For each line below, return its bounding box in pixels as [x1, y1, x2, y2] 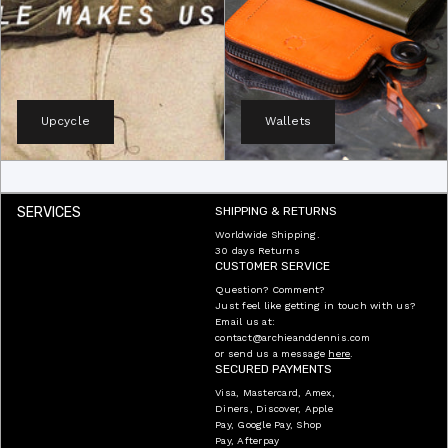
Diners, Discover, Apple [215, 402, 333, 414]
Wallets [264, 114, 312, 129]
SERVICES [17, 203, 81, 221]
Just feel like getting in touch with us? [215, 299, 415, 311]
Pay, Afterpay [215, 434, 280, 446]
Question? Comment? [215, 283, 325, 295]
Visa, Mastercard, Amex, [215, 386, 335, 398]
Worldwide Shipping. [215, 228, 320, 240]
